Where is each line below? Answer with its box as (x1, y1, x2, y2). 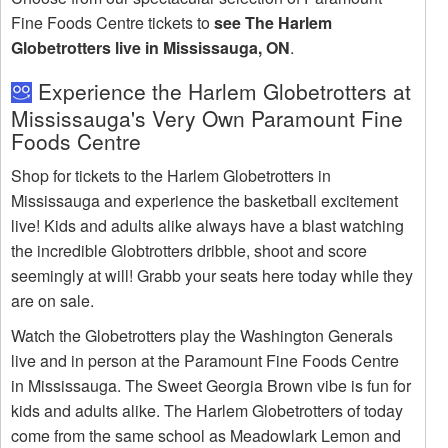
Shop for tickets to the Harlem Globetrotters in (11, 164, 331, 188)
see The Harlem (214, 11, 332, 35)
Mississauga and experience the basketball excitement (11, 189, 398, 213)
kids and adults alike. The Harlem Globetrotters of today (11, 399, 403, 423)
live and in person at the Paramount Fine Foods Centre (11, 349, 399, 373)
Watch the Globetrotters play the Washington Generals (11, 324, 393, 348)
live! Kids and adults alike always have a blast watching (11, 214, 404, 238)
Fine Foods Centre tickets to (11, 11, 214, 35)
